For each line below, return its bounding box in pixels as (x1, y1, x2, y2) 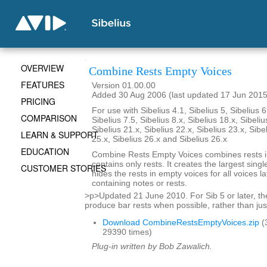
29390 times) (103, 228, 152, 237)
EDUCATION (21, 145, 69, 157)
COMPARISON (21, 112, 77, 124)
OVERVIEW (21, 62, 64, 74)
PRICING (21, 95, 55, 107)
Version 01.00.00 (92, 81, 156, 90)
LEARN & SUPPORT (21, 129, 98, 141)
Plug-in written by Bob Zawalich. (92, 242, 212, 251)
